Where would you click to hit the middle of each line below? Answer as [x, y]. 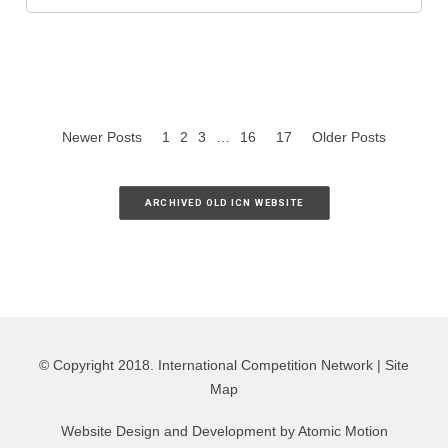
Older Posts [349, 137]
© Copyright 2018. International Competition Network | [212, 365]
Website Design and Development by [179, 431]
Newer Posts [102, 137]
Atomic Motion [342, 431]
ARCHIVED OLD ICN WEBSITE [224, 203]
